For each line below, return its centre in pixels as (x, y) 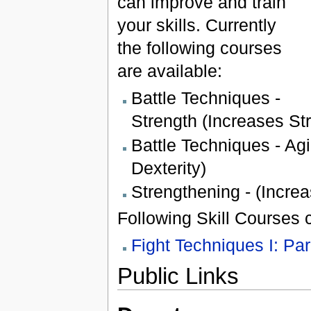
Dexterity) (168, 168)
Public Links (178, 276)
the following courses (199, 48)
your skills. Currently (196, 25)
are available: (169, 71)
